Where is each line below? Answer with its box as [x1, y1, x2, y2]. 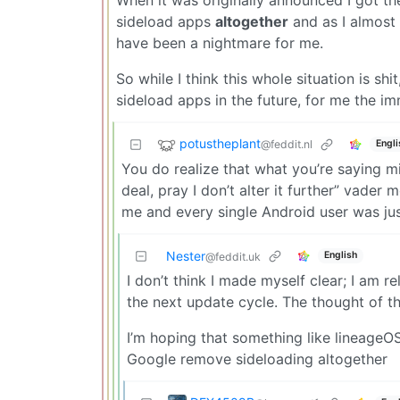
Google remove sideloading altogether [127, 349, 387, 368]
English [323, 249, 357, 262]
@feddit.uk [205, 249, 261, 263]
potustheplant [179, 135, 261, 151]
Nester [166, 247, 205, 263]
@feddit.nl [261, 137, 312, 151]
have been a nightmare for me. [116, 33, 323, 52]
